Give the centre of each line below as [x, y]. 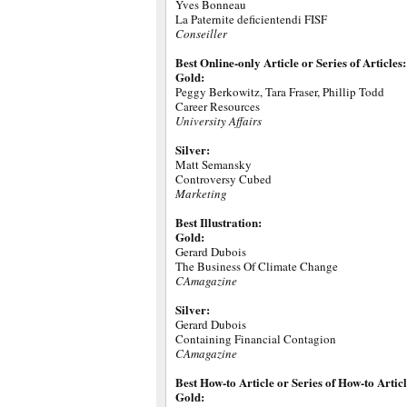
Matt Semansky [213, 164]
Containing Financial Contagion [256, 339]
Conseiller [201, 34]
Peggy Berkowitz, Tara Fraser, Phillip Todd [280, 92]
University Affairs [218, 121]
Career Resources [218, 106]
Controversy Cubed [223, 179]
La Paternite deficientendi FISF [251, 19]
